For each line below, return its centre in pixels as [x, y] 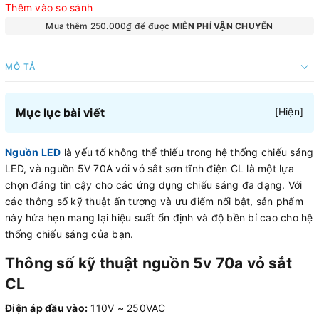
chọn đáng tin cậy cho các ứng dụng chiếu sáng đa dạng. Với [154, 184]
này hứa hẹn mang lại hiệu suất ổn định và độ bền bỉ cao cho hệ [159, 217]
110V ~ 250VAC [127, 308]
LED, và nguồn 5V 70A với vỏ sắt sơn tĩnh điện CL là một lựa [150, 168]
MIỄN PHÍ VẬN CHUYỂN [223, 26]
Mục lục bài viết [60, 112]
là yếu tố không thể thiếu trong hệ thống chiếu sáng [187, 152]
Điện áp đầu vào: [46, 308]
